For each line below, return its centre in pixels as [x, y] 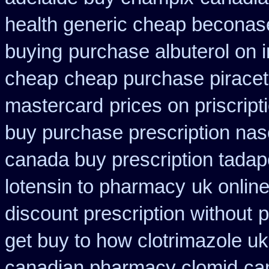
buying [34, 52]
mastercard [54, 106]
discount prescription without [128, 214]
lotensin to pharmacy [95, 187]
